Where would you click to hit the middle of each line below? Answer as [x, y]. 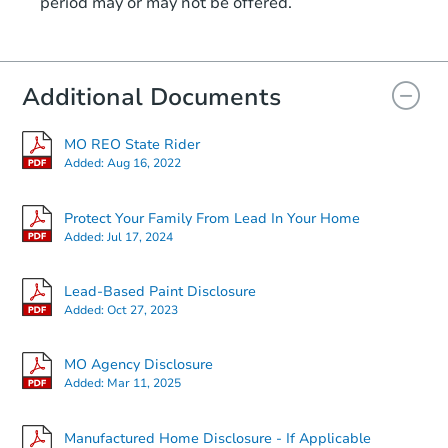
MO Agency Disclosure [138, 365]
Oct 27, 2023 [142, 309]
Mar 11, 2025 [144, 383]
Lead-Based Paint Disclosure [160, 291]
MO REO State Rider [132, 145]
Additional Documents [151, 97]
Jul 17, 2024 [140, 236]
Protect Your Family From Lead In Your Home [212, 218]
